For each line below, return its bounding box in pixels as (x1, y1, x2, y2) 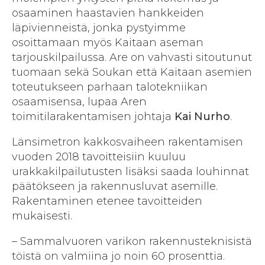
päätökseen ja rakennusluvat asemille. (12, 180, 218, 193)
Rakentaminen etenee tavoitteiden (12, 195, 202, 208)
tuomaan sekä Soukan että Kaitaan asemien (12, 66, 252, 79)
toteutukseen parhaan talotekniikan (12, 80, 208, 94)
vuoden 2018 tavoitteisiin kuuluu (12, 150, 186, 164)
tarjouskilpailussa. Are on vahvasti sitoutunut (12, 51, 252, 64)
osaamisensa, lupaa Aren (12, 95, 147, 109)
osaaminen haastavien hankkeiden (12, 7, 204, 20)
